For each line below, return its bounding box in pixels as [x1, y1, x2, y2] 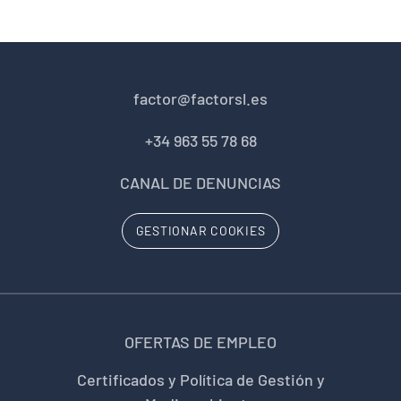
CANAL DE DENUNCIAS [120, 172, 281, 192]
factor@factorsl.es [133, 88, 268, 108]
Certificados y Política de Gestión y [76, 370, 325, 390]
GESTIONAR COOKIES [135, 222, 266, 238]
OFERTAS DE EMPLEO [124, 332, 277, 353]
